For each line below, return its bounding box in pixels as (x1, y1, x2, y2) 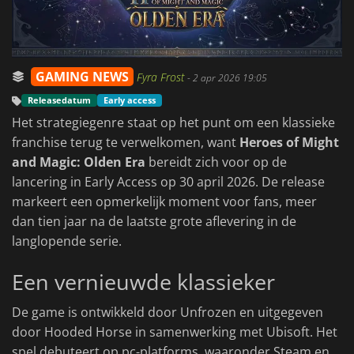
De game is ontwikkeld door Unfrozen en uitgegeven (12, 303, 323, 322)
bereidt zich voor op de (145, 153, 287, 171)
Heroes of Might (239, 134, 339, 152)
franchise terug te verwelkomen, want (12, 134, 239, 152)
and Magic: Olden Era (12, 153, 145, 171)
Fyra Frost (137, 70, 187, 85)
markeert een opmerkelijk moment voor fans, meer (12, 193, 317, 211)
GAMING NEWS (36, 68, 129, 86)
